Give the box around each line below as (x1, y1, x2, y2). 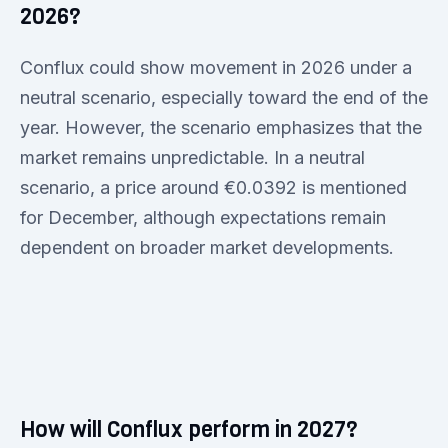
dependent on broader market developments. (20, 236, 394, 258)
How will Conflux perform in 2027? (20, 414, 358, 444)
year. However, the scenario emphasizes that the (20, 116, 422, 138)
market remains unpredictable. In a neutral (20, 146, 365, 168)
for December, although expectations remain (20, 206, 386, 228)
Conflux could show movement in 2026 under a (20, 56, 412, 78)
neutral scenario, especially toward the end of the (20, 86, 428, 108)
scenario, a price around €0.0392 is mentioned (20, 176, 407, 198)
